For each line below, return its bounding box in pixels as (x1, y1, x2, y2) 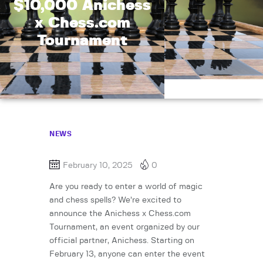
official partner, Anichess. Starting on (49, 237, 194, 245)
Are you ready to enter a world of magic (49, 183, 203, 191)
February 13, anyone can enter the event (49, 250, 205, 259)
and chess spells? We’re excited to (49, 196, 181, 205)
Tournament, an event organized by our (49, 223, 200, 232)
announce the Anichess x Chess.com (49, 210, 191, 218)
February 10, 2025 (63, 161, 133, 170)
